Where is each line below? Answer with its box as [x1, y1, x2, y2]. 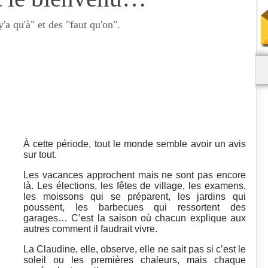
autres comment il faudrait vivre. [23, 224, 157, 234]
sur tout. [23, 150, 57, 160]
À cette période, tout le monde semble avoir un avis [23, 139, 246, 150]
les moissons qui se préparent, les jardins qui [23, 191, 246, 202]
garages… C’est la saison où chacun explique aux [23, 213, 246, 224]
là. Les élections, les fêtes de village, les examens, [23, 181, 246, 191]
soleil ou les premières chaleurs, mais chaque [23, 255, 246, 266]
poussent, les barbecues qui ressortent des [23, 202, 246, 213]
